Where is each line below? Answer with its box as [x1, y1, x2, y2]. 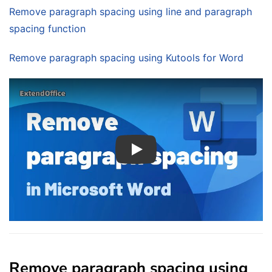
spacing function [9, 22, 86, 35]
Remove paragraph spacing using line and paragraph [9, 5, 252, 18]
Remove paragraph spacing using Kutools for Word [9, 52, 243, 64]
